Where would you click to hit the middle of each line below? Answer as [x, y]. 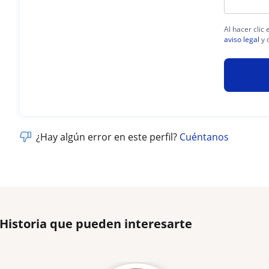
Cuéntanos [204, 137]
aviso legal [242, 39]
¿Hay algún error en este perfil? [108, 137]
